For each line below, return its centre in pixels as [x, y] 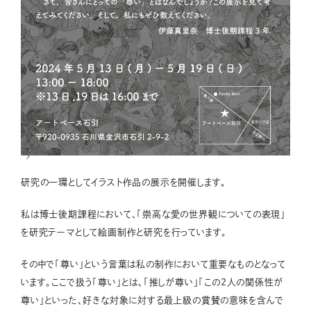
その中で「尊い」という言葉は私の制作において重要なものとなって [153, 264]
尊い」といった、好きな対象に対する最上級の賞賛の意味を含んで [152, 300]
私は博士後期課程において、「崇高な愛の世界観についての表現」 [154, 214]
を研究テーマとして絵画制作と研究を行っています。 [124, 232]
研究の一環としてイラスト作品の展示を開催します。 [124, 182]
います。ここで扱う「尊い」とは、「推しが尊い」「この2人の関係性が [152, 282]
